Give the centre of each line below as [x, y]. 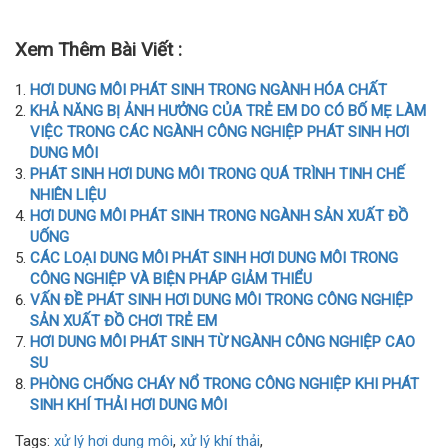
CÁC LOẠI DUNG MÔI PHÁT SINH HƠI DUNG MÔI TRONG [214, 258]
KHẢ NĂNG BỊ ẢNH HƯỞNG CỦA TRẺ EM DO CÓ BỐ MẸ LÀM [228, 111]
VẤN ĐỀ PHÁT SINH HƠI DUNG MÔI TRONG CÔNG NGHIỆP [221, 300]
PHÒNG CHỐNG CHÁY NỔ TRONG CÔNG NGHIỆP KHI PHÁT [224, 384]
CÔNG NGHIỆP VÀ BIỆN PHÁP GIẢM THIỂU [171, 279]
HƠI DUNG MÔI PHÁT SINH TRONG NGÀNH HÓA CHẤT [208, 90]
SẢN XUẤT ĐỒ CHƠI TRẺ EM [123, 321]
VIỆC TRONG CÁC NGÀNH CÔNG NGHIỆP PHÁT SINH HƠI [219, 132]
